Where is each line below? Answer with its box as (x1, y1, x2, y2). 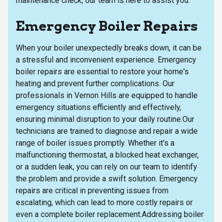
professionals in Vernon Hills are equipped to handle (16, 90, 198, 100)
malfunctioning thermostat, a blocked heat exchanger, (16, 150, 199, 160)
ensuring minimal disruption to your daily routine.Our (16, 114, 194, 124)
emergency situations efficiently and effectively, (16, 102, 181, 112)
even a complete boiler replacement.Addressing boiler (16, 209, 204, 219)
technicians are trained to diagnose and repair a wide (16, 126, 198, 136)
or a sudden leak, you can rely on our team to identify (16, 162, 197, 171)
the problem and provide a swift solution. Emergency (16, 173, 198, 183)
